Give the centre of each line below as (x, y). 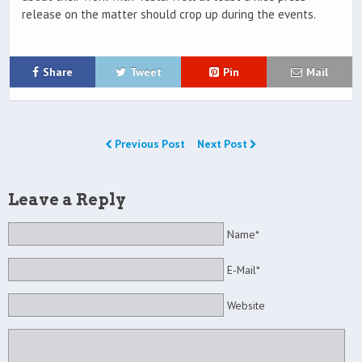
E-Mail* (243, 269)
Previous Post (150, 143)
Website (246, 306)
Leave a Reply (67, 199)
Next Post (223, 143)
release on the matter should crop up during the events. (169, 14)
